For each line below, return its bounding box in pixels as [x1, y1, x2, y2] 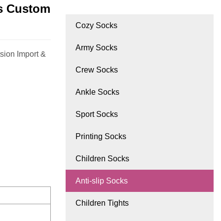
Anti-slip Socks [75, 177, 128, 185]
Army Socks [75, 43, 117, 52]
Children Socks [75, 154, 129, 163]
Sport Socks [75, 110, 118, 119]
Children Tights [75, 199, 129, 208]
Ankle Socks [75, 88, 119, 97]
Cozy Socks [75, 21, 117, 30]
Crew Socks [75, 66, 118, 74]
